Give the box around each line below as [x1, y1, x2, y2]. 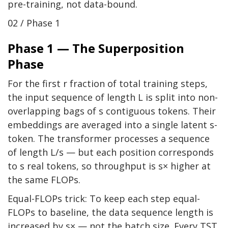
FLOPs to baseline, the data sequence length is [8, 206, 213, 219]
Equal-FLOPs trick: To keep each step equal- [8, 192, 200, 205]
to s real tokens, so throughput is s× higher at [8, 160, 211, 173]
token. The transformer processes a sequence [8, 132, 210, 145]
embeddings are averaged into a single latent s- [8, 119, 217, 131]
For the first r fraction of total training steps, [8, 77, 208, 90]
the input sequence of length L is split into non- [8, 91, 218, 104]
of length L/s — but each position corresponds [8, 146, 214, 159]
